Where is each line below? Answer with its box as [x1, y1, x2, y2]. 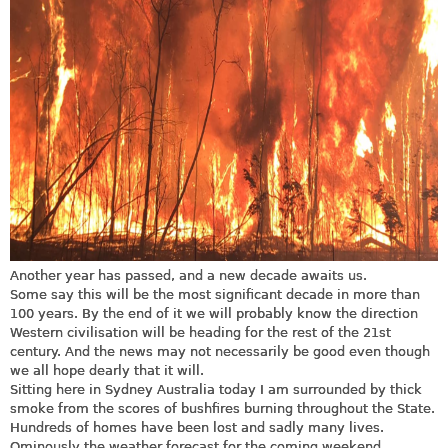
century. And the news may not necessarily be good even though [10, 343, 430, 359]
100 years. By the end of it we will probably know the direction [10, 305, 418, 321]
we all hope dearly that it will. [10, 362, 204, 378]
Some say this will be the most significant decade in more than [10, 286, 420, 302]
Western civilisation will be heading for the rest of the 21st [10, 324, 391, 340]
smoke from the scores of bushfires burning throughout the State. [10, 400, 435, 416]
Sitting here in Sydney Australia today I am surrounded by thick [10, 381, 422, 397]
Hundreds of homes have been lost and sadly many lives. [10, 419, 384, 435]
